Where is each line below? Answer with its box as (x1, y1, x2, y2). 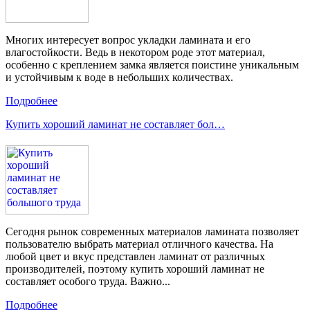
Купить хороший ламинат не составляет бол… (6, 118, 225, 131)
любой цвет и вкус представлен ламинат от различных (6, 250, 265, 263)
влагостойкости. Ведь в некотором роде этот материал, (6, 46, 265, 59)
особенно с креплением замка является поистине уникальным (6, 59, 299, 71)
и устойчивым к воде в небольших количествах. (6, 71, 233, 84)
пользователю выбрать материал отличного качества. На (6, 238, 273, 250)
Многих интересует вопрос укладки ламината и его (6, 34, 250, 46)
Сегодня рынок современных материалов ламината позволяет (6, 226, 299, 238)
